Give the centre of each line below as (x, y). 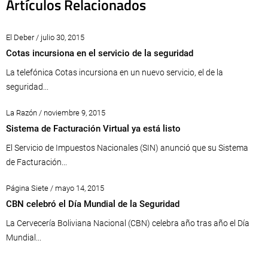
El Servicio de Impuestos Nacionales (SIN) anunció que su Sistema (127, 147)
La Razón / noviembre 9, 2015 (56, 112)
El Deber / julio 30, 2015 (45, 37)
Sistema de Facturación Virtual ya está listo (93, 128)
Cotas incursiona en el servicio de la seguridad (100, 53)
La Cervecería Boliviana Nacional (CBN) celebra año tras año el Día (128, 223)
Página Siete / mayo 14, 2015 (55, 188)
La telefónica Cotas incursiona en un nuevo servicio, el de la (115, 72)
